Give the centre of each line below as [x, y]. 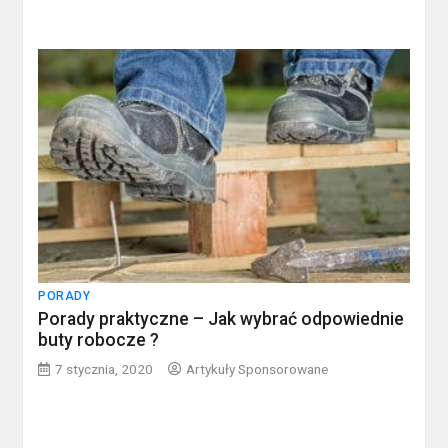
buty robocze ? [99, 340]
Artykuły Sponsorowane [257, 369]
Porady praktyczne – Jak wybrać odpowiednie [221, 319]
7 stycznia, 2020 [104, 369]
